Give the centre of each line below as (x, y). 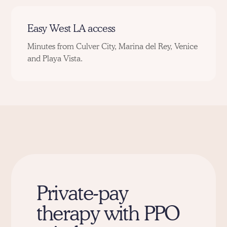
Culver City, (97, 46)
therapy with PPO (108, 213)
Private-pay (82, 192)
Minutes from (52, 46)
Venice (186, 46)
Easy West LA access (71, 28)
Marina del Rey (145, 46)
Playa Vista (62, 58)
